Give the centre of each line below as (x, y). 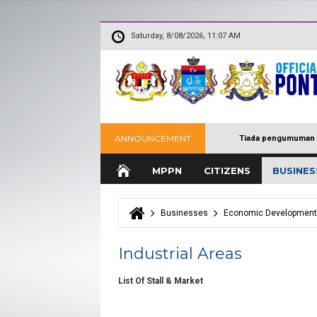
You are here (162, 221)
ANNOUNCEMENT (153, 138)
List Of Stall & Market (161, 281)
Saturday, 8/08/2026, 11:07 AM (186, 36)
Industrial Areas (180, 254)
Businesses (184, 213)
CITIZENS (227, 171)
